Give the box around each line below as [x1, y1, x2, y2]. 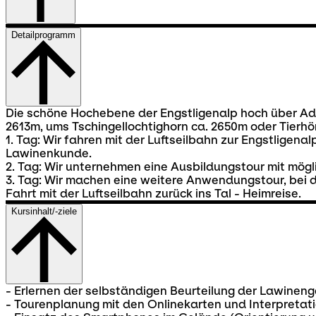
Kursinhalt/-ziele [11, 205, 77, 217]
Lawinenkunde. [6, 146, 92, 160]
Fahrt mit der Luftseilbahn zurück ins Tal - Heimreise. [6, 186, 301, 200]
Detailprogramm [11, 29, 75, 40]
